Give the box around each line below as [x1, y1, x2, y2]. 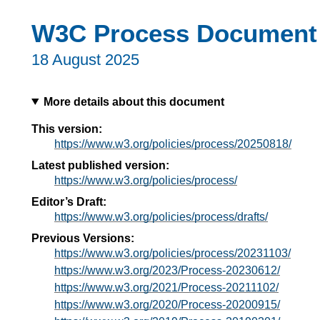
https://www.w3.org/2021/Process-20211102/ [54, 281, 279, 294]
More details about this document [43, 95, 224, 108]
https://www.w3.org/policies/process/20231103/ [54, 246, 291, 259]
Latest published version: [31, 159, 169, 171]
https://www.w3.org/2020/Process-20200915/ [54, 298, 280, 311]
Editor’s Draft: [31, 195, 106, 208]
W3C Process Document [31, 19, 317, 47]
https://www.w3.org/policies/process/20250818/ [54, 137, 291, 150]
